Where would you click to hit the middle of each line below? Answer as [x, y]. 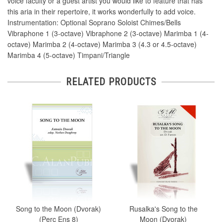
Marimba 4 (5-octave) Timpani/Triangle [69, 55]
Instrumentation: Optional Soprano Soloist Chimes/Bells [94, 22]
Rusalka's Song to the [163, 208]
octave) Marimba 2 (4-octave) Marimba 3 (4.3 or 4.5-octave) [102, 44]
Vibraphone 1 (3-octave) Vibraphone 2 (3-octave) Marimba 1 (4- [108, 33]
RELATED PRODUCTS [111, 82]
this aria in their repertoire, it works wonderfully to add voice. [102, 11]
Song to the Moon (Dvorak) [59, 208]
